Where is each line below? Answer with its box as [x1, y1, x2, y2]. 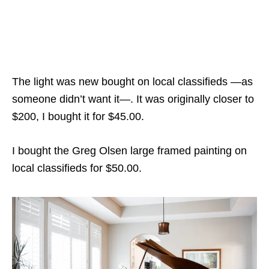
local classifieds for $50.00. [12, 162, 142, 175]
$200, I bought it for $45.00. [12, 110, 147, 123]
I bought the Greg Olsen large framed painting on [12, 145, 247, 157]
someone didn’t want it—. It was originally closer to [12, 93, 254, 106]
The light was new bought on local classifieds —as [12, 76, 253, 88]
